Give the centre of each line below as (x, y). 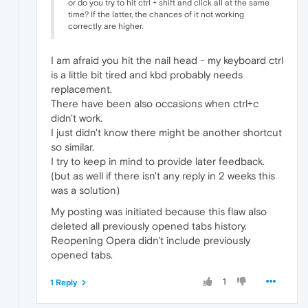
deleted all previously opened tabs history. (149, 226)
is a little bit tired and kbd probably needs (147, 75)
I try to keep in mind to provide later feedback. (158, 162)
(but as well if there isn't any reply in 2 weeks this (163, 176)
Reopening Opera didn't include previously (151, 241)
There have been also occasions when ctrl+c (155, 104)
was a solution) (85, 190)
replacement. (81, 89)
